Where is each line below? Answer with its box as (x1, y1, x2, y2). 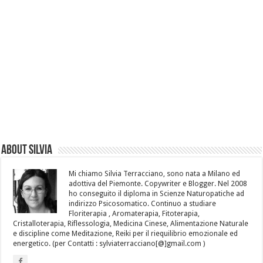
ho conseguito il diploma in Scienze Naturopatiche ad (69, 189, 245, 198)
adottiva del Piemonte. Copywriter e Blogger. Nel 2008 (69, 179, 248, 188)
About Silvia (1, 143, 53, 157)
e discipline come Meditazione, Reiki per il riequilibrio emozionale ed (13, 229, 238, 238)
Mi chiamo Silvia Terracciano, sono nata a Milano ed (69, 169, 241, 178)
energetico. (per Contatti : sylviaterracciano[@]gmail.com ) (13, 239, 205, 248)
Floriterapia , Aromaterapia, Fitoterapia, (69, 209, 200, 218)
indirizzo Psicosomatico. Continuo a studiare (69, 199, 217, 208)
